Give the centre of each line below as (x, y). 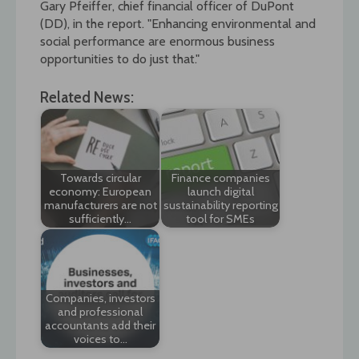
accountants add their (100, 325)
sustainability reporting (220, 205)
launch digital (220, 191)
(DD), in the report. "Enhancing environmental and (178, 23)
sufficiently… (100, 218)
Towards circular (100, 177)
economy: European (100, 191)
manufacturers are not (100, 205)
